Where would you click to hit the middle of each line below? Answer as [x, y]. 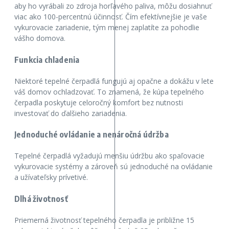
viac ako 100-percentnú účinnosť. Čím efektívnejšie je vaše [111, 17]
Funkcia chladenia [47, 60]
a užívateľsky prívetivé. [51, 177]
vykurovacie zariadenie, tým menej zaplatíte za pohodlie [107, 28]
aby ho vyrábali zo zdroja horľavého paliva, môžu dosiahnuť [113, 6]
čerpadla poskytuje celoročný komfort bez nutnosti [99, 102]
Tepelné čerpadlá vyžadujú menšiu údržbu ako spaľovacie [109, 156]
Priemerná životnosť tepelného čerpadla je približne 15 [104, 220]
